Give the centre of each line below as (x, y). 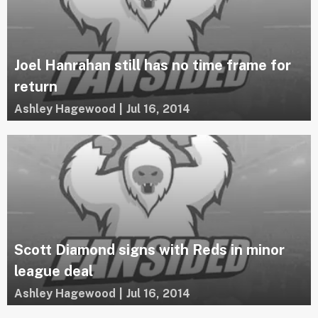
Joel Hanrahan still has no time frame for (153, 65)
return (36, 86)
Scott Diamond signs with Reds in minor (149, 250)
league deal (54, 272)
